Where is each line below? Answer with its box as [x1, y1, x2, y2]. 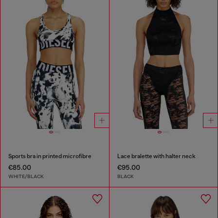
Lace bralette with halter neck [117, 153, 196, 160]
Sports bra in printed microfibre [8, 153, 91, 160]
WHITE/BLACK [8, 173, 44, 180]
